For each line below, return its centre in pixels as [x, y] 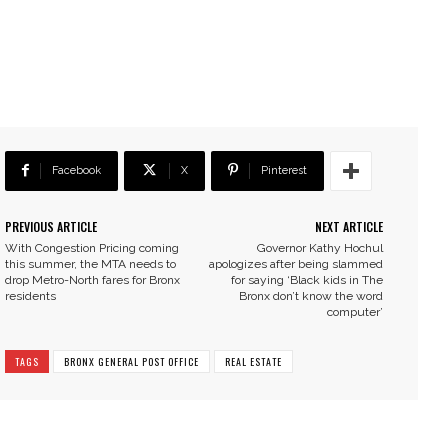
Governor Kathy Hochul [319, 248]
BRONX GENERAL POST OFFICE [131, 362]
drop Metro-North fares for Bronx [92, 280]
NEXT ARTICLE [348, 227]
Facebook [76, 171]
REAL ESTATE [253, 362]
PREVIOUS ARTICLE [51, 227]
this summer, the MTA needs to [90, 264]
